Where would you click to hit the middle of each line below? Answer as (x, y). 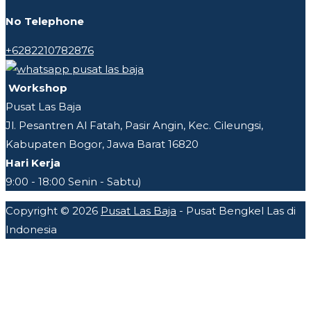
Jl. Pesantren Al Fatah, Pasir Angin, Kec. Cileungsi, (134, 125)
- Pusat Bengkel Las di (236, 210)
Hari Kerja (33, 162)
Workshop (36, 87)
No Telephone (45, 21)
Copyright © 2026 (53, 210)
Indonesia (31, 229)
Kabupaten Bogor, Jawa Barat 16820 (102, 144)
